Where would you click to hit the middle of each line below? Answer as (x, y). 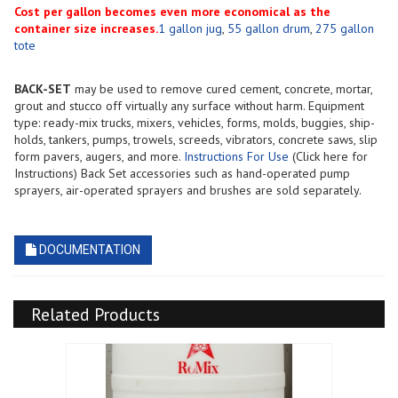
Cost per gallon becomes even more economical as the (172, 11)
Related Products (95, 314)
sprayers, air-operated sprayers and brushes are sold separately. (189, 190)
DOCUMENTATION (88, 249)
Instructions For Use (236, 156)
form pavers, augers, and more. (99, 156)
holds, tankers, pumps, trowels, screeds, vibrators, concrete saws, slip (196, 139)
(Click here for (328, 156)
